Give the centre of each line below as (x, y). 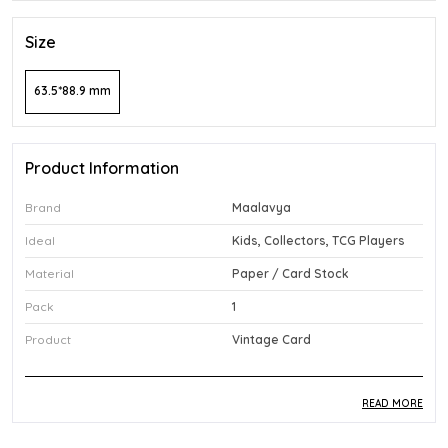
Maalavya (261, 207)
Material (49, 273)
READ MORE (392, 403)
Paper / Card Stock (290, 273)
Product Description (101, 409)
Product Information (102, 168)
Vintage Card (271, 339)
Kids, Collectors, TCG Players (318, 240)
